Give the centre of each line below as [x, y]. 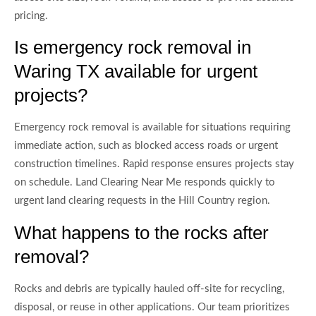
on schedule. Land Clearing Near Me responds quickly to [145, 183]
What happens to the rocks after [141, 232]
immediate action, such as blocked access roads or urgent [146, 146]
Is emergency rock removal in [133, 48]
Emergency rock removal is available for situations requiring [152, 128]
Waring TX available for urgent [136, 72]
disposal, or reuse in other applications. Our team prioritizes [152, 307]
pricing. [31, 16]
